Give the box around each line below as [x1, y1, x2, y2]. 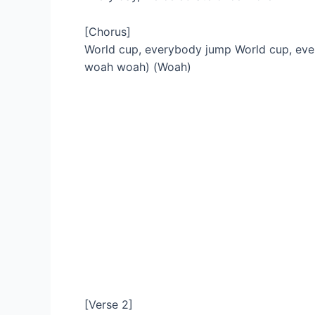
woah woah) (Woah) [84, 59, 191, 74]
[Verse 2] [84, 297, 133, 312]
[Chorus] [84, 24, 131, 39]
